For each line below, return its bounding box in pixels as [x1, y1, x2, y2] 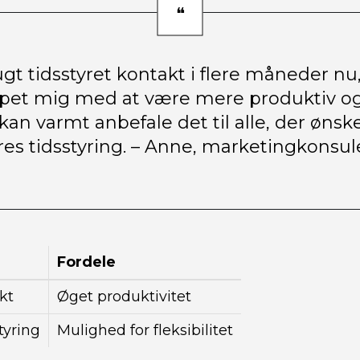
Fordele [57, 253, 116, 271]
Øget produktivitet [57, 288, 191, 305]
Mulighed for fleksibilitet [57, 321, 233, 339]
